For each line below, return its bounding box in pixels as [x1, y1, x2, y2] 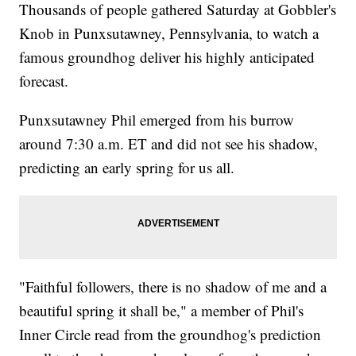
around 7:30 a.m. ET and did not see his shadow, [19, 133, 319, 154]
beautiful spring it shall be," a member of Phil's [19, 300, 304, 321]
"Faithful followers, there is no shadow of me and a [19, 277, 327, 297]
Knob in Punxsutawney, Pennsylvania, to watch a [19, 23, 319, 44]
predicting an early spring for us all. [19, 157, 235, 178]
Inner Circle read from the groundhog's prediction [19, 324, 322, 345]
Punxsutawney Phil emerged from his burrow [19, 110, 295, 130]
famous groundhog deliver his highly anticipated [19, 47, 315, 68]
